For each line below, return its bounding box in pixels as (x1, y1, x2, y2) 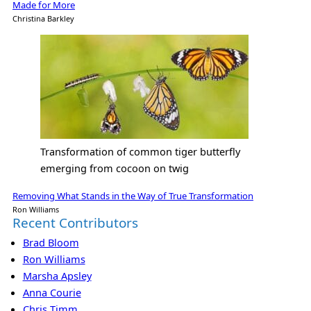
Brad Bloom (22, 235, 79, 249)
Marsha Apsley (22, 269, 92, 283)
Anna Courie (22, 285, 81, 299)
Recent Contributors (12, 214, 138, 232)
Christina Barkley (12, 12, 74, 24)
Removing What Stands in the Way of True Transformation (12, 190, 253, 202)
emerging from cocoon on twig (40, 161, 189, 176)
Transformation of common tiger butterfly (40, 144, 240, 159)
